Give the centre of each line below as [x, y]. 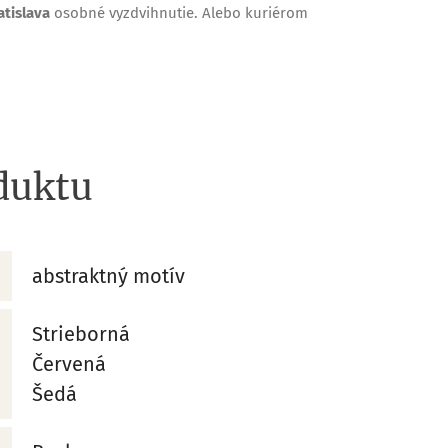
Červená [69, 363]
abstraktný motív [109, 275]
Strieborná [81, 333]
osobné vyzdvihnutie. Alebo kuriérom [181, 13]
